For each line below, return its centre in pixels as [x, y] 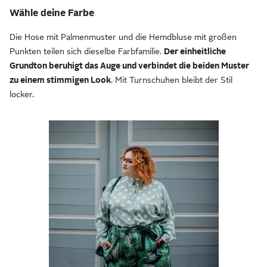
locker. [22, 94]
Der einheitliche [195, 52]
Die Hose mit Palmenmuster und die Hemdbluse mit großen [123, 37]
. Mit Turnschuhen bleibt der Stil [172, 80]
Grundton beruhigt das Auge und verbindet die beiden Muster [129, 66]
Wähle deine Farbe [52, 13]
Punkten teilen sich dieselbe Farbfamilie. [87, 52]
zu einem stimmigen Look [60, 80]
